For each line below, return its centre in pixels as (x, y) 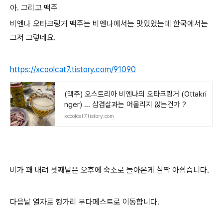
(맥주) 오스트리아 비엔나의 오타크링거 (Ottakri (135, 94)
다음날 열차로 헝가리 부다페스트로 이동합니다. (85, 202)
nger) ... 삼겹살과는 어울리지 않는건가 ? (125, 105)
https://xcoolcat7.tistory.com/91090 (73, 69)
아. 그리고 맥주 (34, 8)
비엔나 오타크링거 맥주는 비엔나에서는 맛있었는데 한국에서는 (109, 24)
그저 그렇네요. (33, 38)
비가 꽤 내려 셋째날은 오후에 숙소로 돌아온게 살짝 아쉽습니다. (110, 170)
